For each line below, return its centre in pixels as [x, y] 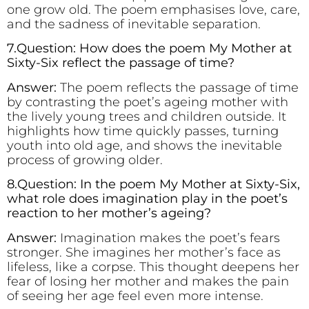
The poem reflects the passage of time [179, 87]
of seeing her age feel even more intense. [135, 296]
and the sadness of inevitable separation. [134, 24]
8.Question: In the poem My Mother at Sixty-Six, [153, 185]
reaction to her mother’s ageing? [112, 213]
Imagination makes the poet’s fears [168, 238]
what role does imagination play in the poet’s [147, 199]
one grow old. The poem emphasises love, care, [153, 10]
